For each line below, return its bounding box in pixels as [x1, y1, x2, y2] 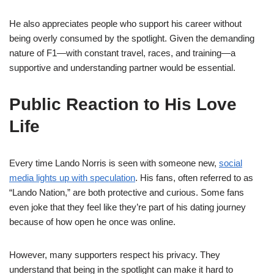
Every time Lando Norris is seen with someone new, [9, 158, 219, 168]
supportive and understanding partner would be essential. [9, 62, 235, 73]
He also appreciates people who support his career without [9, 18, 242, 29]
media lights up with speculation [9, 172, 135, 183]
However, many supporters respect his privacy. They [9, 250, 220, 260]
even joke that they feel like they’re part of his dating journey [9, 202, 246, 212]
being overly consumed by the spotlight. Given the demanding [9, 33, 254, 43]
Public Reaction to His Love [9, 95, 237, 114]
